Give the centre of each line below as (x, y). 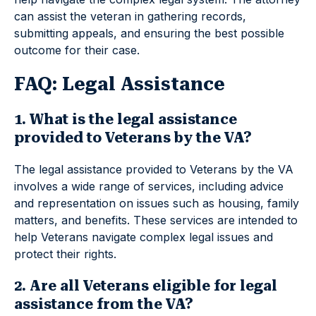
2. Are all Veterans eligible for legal (146, 286)
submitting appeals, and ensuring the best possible (149, 34)
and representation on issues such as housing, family (157, 203)
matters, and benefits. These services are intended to (156, 220)
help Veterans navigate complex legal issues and (144, 237)
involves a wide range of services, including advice (149, 187)
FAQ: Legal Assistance (120, 84)
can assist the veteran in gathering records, (130, 17)
